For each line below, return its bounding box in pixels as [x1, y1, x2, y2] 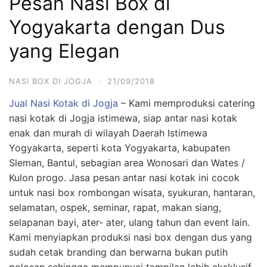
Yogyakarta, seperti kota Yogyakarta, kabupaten [9, 142, 230, 154]
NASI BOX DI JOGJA [9, 76, 92, 86]
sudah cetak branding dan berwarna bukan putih [9, 246, 228, 258]
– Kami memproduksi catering [118, 97, 255, 109]
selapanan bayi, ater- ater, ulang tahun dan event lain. [9, 216, 250, 228]
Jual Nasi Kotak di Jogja [9, 97, 118, 109]
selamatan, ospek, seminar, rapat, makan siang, [9, 201, 221, 213]
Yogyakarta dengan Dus [9, 15, 225, 39]
